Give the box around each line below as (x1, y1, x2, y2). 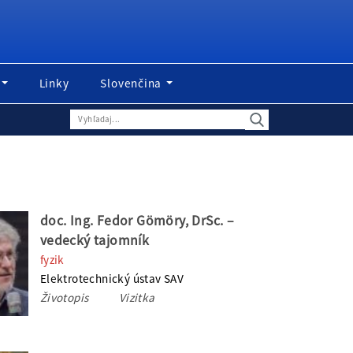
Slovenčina (100, 76, 165, 91)
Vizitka (118, 290, 155, 305)
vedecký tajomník (39, 232, 150, 249)
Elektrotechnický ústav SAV (39, 271, 184, 286)
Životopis (39, 290, 91, 305)
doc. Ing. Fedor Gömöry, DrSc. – (39, 212, 234, 229)
